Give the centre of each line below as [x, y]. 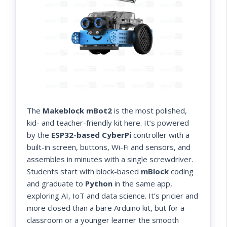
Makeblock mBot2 [77, 110]
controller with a [160, 135]
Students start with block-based [84, 171]
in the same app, [142, 183]
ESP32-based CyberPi [91, 135]
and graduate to [56, 183]
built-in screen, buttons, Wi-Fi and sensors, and [109, 147]
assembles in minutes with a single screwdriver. [110, 159]
